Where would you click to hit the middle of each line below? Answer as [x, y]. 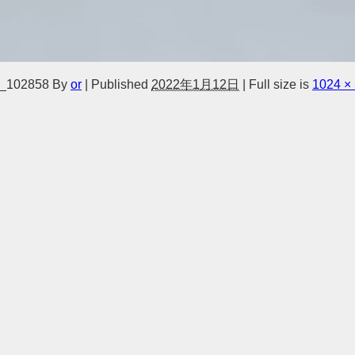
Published [120, 84]
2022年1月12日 [195, 84]
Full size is [279, 84]
